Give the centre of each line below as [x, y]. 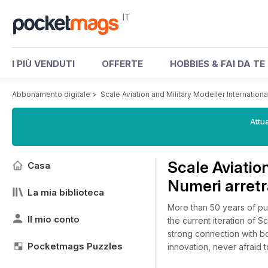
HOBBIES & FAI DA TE [217, 64]
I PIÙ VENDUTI [43, 64]
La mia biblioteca [66, 192]
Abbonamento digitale [51, 94]
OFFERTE [122, 64]
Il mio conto [54, 219]
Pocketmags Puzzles [75, 246]
